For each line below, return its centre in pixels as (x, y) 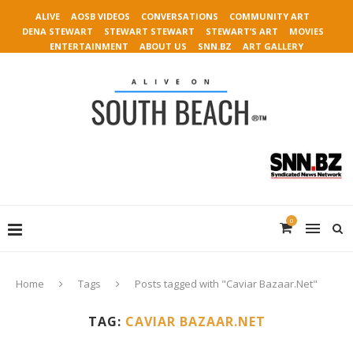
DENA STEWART (57, 31)
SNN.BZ (215, 46)
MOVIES (306, 31)
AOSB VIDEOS (100, 16)
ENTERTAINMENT (89, 46)
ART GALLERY (273, 46)
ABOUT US (163, 46)
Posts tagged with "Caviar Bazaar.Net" (226, 284)
